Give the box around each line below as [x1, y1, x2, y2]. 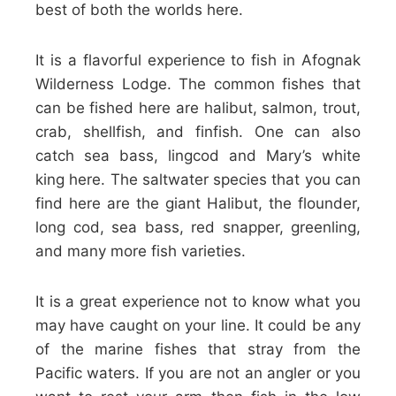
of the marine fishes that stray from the [35, 340, 361, 358]
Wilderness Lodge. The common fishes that [35, 75, 361, 93]
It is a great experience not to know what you [35, 293, 361, 310]
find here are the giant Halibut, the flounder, [35, 194, 361, 212]
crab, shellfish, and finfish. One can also [35, 123, 361, 141]
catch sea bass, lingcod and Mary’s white [35, 147, 361, 164]
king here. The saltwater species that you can [35, 171, 361, 188]
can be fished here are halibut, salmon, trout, [35, 99, 361, 117]
